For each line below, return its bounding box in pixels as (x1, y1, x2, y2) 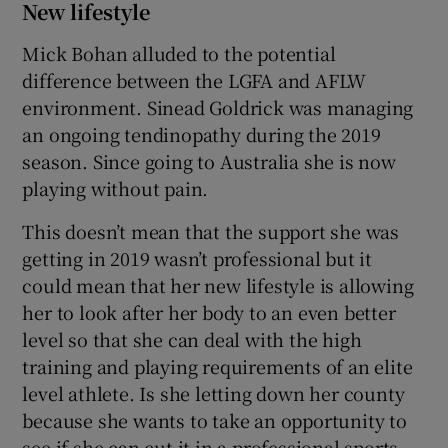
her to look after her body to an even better (22, 299, 396, 326)
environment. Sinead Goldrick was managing (22, 94, 414, 121)
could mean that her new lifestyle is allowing (22, 272, 414, 299)
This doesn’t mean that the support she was (22, 218, 400, 245)
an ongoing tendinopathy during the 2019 (22, 121, 381, 148)
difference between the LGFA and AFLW (22, 67, 367, 94)
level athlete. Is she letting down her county (22, 380, 405, 407)
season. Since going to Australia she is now (22, 148, 396, 175)
